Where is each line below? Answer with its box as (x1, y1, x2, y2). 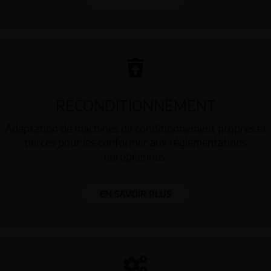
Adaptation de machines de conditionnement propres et (4, 121, 267, 135)
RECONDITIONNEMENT (55, 96, 216, 116)
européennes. (103, 149, 168, 163)
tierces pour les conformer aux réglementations (24, 135, 247, 149)
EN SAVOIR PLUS (100, 188, 171, 200)
